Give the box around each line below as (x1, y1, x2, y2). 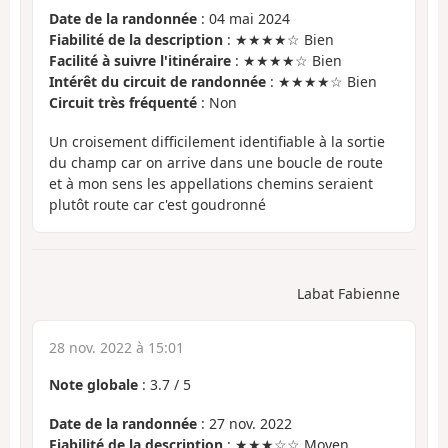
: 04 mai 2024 (197, 9, 290, 29)
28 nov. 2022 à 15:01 (49, 338, 184, 358)
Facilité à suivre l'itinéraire (49, 51, 231, 71)
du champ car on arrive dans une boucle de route (49, 152, 383, 172)
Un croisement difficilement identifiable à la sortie (49, 131, 385, 151)
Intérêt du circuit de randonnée (49, 72, 266, 92)
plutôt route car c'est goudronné (49, 194, 266, 214)
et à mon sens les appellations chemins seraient (49, 173, 373, 193)
